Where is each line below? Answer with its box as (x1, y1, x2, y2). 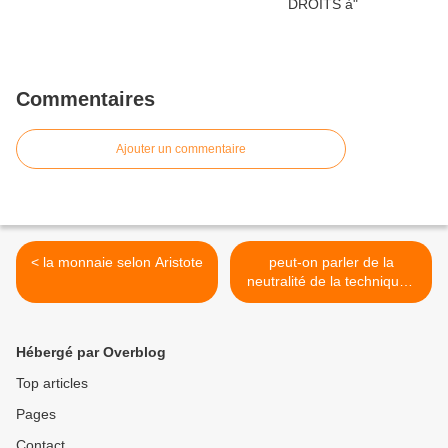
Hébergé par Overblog (16, 344, 166, 361)
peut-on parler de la (268, 254, 394, 271)
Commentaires (16, 88, 155, 111)
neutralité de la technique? (247, 273, 415, 290)
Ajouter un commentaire (116, 142, 246, 157)
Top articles (16, 375, 88, 392)
